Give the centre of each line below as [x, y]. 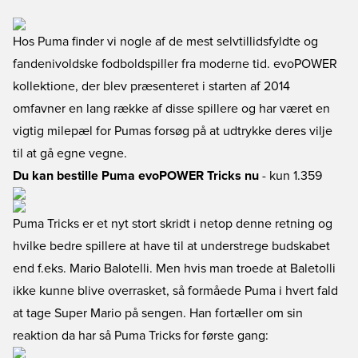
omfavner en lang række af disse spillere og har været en [171, 109]
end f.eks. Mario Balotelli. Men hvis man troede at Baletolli [174, 268]
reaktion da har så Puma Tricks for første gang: [141, 336]
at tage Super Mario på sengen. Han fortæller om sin [158, 313]
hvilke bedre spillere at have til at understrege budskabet [171, 246]
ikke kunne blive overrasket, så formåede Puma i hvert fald [175, 291]
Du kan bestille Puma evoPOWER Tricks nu [136, 176]
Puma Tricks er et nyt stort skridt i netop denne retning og [173, 224]
